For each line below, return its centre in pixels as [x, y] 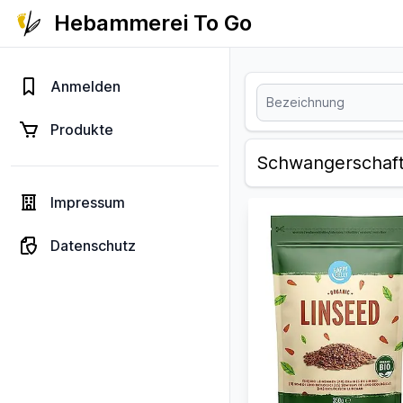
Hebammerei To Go [153, 23]
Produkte [82, 130]
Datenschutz [93, 246]
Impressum [88, 202]
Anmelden [85, 86]
